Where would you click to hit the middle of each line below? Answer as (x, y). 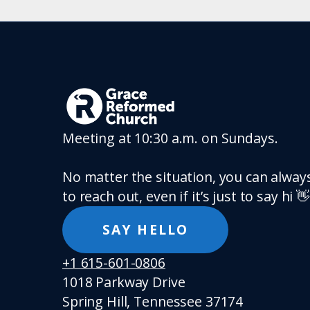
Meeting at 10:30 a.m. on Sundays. (170, 138)
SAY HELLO (145, 230)
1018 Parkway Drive (124, 282)
